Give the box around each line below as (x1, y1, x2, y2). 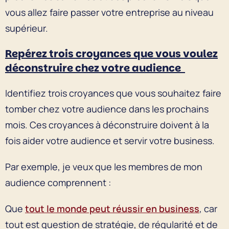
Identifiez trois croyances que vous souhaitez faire (5, 86, 221, 99)
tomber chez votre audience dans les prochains (5, 102, 209, 115)
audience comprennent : (5, 176, 113, 189)
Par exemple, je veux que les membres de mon (5, 160, 202, 173)
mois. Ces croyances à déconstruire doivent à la (5, 118, 209, 131)
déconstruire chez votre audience (5, 60, 185, 75)
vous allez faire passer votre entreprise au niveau (5, 6, 214, 18)
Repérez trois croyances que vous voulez (5, 46, 218, 61)
